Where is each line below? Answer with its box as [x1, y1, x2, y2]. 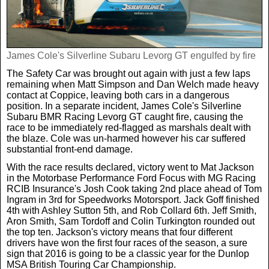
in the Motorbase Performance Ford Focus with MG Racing [7, 172, 256, 183]
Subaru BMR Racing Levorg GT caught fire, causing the [7, 111, 243, 122]
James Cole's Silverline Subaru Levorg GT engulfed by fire [7, 50, 256, 61]
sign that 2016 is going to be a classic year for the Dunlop [7, 248, 249, 259]
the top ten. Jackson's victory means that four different [7, 226, 232, 237]
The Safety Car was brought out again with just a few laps [7, 68, 250, 79]
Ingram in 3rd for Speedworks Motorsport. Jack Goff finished [7, 194, 259, 205]
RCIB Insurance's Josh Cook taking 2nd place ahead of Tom [7, 183, 262, 194]
